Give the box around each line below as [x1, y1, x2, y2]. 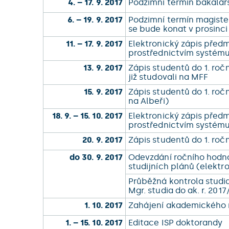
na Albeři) [128, 96, 171, 106]
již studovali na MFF [128, 72, 211, 82]
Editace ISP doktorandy [128, 218, 225, 227]
